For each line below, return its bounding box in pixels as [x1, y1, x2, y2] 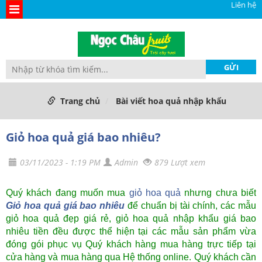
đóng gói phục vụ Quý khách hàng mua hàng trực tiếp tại [6, 239, 256, 250]
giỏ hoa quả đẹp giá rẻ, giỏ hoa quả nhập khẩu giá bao [6, 213, 256, 224]
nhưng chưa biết [181, 188, 257, 198]
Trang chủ [60, 95, 100, 107]
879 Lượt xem [154, 157, 205, 168]
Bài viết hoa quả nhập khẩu [116, 95, 226, 107]
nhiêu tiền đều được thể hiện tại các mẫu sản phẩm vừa [6, 226, 256, 237]
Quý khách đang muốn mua [6, 188, 129, 198]
